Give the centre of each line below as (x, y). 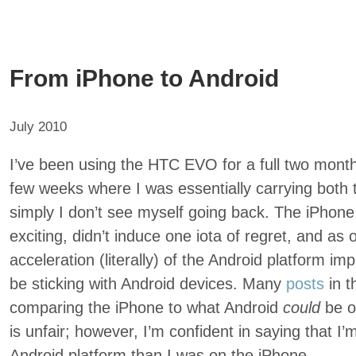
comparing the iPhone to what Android (146, 308)
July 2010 (38, 127)
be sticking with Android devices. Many (148, 284)
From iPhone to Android (144, 78)
